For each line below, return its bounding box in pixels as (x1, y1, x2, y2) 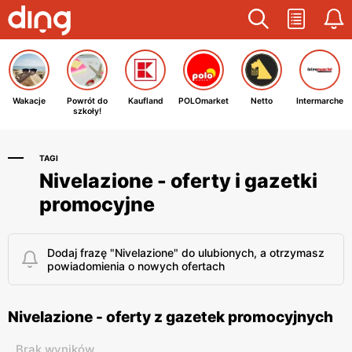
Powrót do (67, 96, 108, 106)
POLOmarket (178, 96, 229, 106)
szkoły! (73, 106, 101, 116)
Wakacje (13, 96, 46, 106)
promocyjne (39, 192, 155, 216)
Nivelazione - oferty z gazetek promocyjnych (8, 308, 333, 326)
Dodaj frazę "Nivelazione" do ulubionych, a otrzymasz (47, 246, 324, 259)
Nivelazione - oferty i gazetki (39, 169, 317, 192)
